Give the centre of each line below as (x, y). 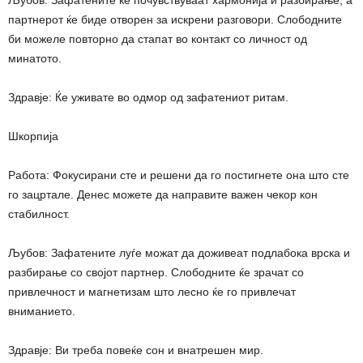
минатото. (35, 58)
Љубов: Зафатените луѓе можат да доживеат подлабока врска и (179, 252)
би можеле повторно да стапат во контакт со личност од (158, 38)
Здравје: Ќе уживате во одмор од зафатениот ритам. (148, 97)
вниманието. (42, 311)
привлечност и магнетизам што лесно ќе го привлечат (152, 291)
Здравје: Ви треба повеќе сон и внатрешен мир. (136, 350)
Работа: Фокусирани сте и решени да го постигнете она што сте (179, 175)
